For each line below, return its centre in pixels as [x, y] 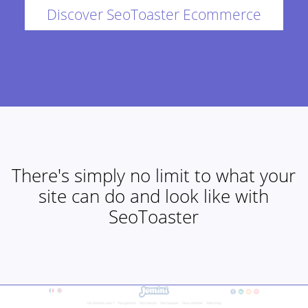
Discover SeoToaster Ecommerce [154, 14]
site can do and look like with [154, 196]
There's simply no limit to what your [154, 175]
